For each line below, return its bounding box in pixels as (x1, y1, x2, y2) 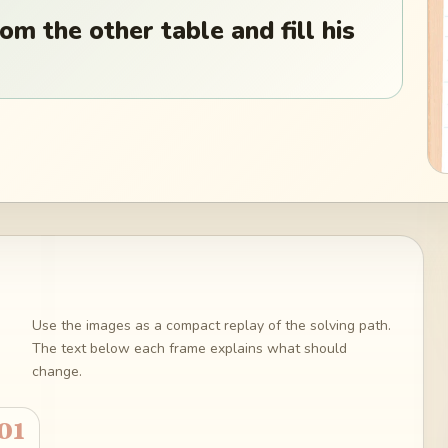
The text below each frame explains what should (31, 338, 347, 358)
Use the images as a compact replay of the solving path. (31, 315, 391, 335)
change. (31, 361, 82, 381)
